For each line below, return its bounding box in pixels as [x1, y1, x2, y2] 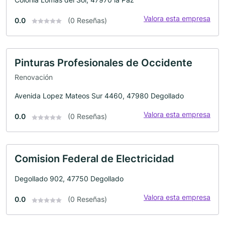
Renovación [15, 73, 53, 82]
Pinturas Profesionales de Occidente [15, 56, 192, 69]
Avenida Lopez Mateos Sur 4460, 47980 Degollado [15, 91, 184, 100]
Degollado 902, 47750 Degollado [15, 174, 124, 183]
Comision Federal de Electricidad [15, 153, 174, 165]
